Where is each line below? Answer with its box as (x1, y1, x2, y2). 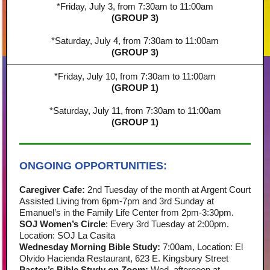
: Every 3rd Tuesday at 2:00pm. (105, 219, 229, 229)
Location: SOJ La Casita (19, 230, 115, 240)
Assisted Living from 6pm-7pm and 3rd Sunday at (19, 196, 214, 206)
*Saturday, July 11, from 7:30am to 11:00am (49, 105, 221, 116)
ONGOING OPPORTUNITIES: (19, 160, 167, 172)
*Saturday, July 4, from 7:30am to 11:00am (51, 36, 219, 46)
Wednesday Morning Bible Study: (19, 242, 160, 252)
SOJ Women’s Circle (19, 219, 105, 229)
